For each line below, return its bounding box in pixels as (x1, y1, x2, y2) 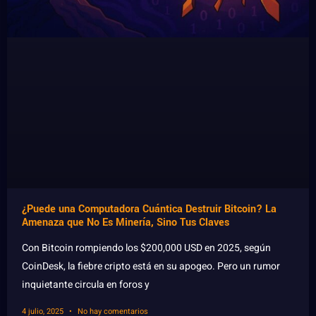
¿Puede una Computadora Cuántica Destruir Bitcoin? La (22, 202, 276, 217)
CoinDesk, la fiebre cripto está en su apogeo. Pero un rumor (22, 259, 280, 274)
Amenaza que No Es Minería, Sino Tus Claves (22, 215, 229, 231)
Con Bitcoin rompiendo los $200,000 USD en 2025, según (22, 241, 271, 256)
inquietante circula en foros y (22, 277, 150, 293)
